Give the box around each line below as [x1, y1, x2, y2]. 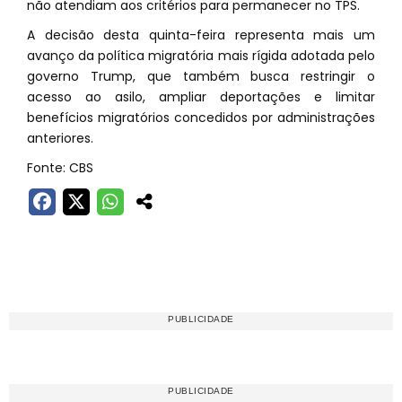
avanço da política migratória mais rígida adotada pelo [27, 47, 375, 65]
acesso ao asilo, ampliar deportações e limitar [27, 88, 375, 106]
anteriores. [27, 129, 93, 147]
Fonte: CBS [27, 159, 93, 177]
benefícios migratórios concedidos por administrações [27, 109, 375, 127]
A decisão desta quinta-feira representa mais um [27, 26, 375, 44]
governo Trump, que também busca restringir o [27, 67, 375, 85]
